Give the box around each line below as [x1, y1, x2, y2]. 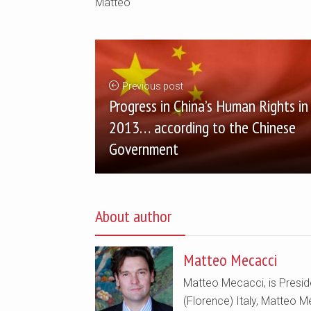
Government [109, 137, 178, 160]
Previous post [122, 80, 183, 92]
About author [95, 205, 171, 227]
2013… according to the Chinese [109, 116, 296, 138]
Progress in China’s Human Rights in [109, 94, 308, 117]
